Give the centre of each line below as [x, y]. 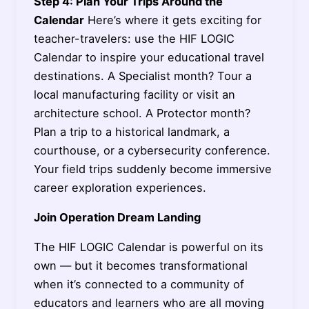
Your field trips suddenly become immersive [152, 169]
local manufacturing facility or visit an [134, 94]
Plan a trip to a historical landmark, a [131, 131]
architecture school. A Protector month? [142, 113]
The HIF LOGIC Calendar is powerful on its [148, 247]
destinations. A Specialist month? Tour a [142, 76]
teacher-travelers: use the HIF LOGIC [134, 38]
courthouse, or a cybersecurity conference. [152, 150]
